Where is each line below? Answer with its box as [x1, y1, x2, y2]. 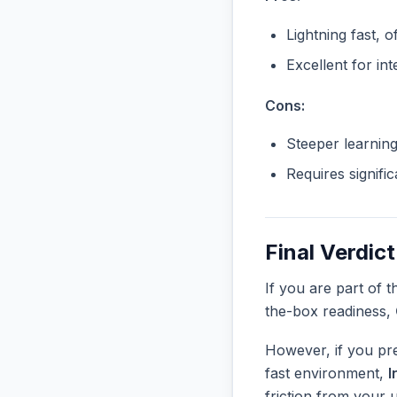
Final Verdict [265, 239, 395, 266]
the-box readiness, [265, 302, 395, 321]
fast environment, [265, 363, 388, 382]
